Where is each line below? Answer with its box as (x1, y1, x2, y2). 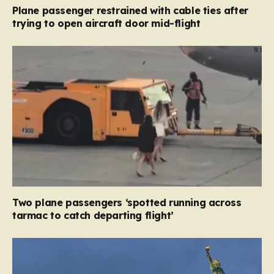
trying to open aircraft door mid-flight (12, 17, 201, 29)
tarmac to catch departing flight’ (12, 209, 174, 221)
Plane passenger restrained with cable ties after (12, 4, 248, 17)
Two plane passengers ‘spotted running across (12, 196, 242, 209)
